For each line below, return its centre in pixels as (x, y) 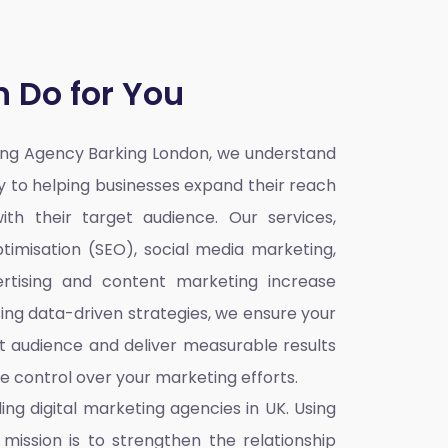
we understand (276, 154)
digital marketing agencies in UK (158, 408)
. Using (311, 408)
